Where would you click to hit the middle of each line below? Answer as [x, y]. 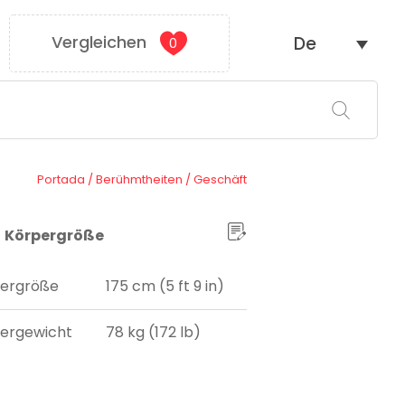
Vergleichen [99, 42]
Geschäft [220, 179]
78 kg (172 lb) [154, 333]
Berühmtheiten [139, 179]
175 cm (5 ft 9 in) [165, 287]
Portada [61, 179]
